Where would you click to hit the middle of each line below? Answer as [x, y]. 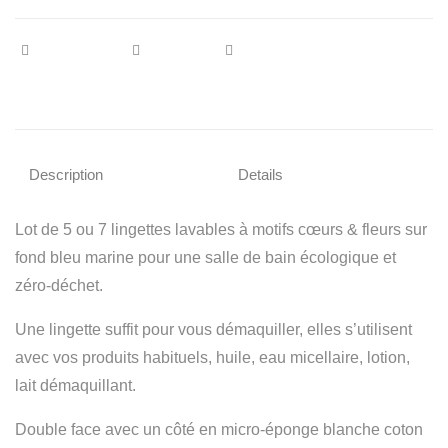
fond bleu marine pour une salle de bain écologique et [205, 257]
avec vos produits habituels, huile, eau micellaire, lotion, [212, 357]
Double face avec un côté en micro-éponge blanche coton [219, 429]
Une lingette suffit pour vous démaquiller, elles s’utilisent [213, 329]
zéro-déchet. [59, 285]
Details [260, 174]
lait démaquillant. [75, 385]
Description [66, 174]
